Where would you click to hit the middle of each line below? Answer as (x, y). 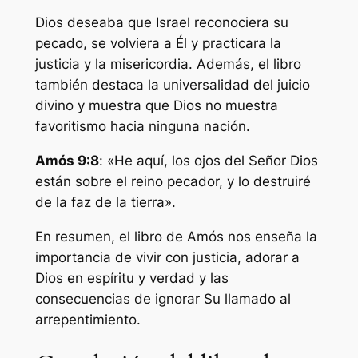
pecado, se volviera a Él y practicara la (158, 44)
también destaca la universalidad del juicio (172, 85)
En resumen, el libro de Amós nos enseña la (176, 237)
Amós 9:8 (67, 161)
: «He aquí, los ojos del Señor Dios (208, 161)
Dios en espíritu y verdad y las (131, 278)
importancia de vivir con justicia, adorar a (167, 258)
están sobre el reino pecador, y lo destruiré (173, 182)
